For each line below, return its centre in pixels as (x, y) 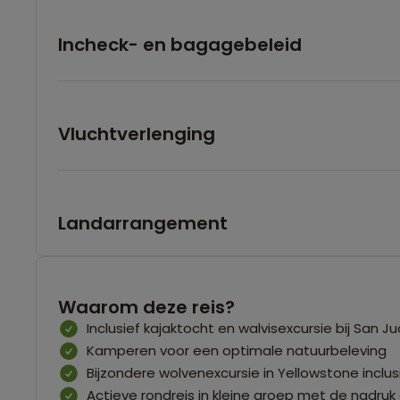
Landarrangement (143, 223)
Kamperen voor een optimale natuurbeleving (237, 350)
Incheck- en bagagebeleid (180, 44)
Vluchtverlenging (137, 133)
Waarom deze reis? (146, 307)
